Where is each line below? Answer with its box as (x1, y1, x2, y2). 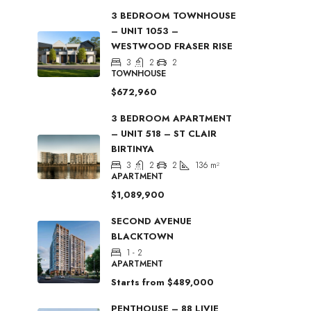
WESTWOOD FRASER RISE (111, 40, 233, 53)
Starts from (111, 276, 165, 289)
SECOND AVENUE (111, 215, 192, 228)
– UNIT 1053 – (111, 24, 178, 38)
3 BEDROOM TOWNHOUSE (111, 9, 236, 23)
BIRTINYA (111, 142, 154, 156)
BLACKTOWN (111, 230, 174, 244)
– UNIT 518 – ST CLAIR (111, 127, 217, 141)
